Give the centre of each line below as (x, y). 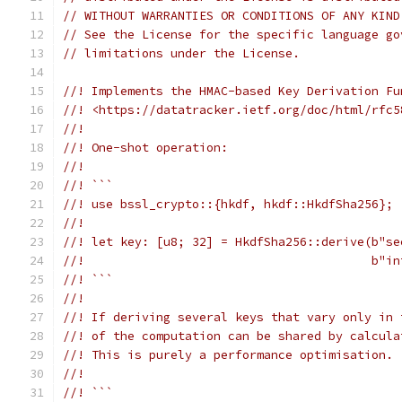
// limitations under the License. (181, 53)
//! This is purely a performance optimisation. (228, 355)
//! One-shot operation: (145, 148)
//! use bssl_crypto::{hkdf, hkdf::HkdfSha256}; (228, 204)
